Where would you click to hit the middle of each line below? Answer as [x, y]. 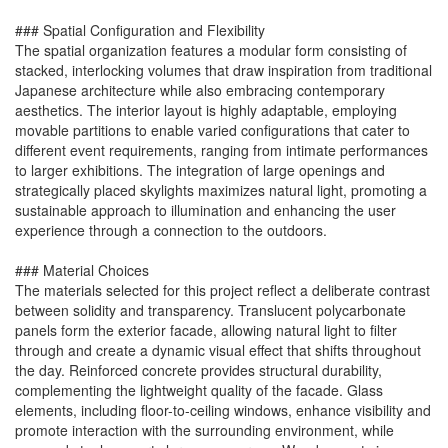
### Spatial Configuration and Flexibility [140, 30]
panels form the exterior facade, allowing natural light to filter [206, 330]
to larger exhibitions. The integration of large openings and [200, 170]
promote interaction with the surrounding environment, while [204, 430]
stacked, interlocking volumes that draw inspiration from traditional [223, 70]
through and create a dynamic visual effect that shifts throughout [218, 350]
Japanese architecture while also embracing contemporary [200, 90]
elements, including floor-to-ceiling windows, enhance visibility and [223, 410]
